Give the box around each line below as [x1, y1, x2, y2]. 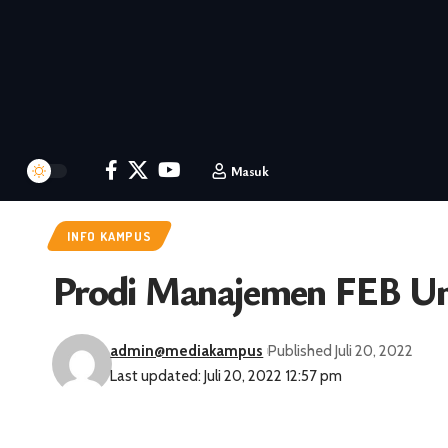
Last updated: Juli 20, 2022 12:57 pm [110, 366, 343, 385]
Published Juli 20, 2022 [268, 341, 414, 360]
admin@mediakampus [110, 341, 264, 360]
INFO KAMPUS [67, 227, 152, 244]
